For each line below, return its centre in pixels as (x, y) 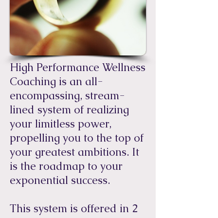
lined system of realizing (69, 110)
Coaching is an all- (56, 82)
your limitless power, (61, 124)
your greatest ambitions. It (74, 152)
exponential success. (60, 180)
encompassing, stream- (67, 96)
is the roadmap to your (66, 166)
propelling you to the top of (77, 138)
